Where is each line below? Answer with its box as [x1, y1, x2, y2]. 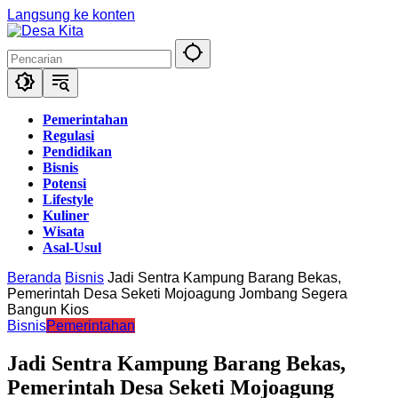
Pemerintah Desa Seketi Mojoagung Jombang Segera [7, 286, 347, 301]
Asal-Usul [43, 240, 101, 255]
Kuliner [43, 208, 89, 223]
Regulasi [43, 128, 94, 143]
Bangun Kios [7, 302, 89, 317]
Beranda [7, 270, 61, 285]
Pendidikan [43, 144, 112, 159]
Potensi [43, 176, 86, 191]
